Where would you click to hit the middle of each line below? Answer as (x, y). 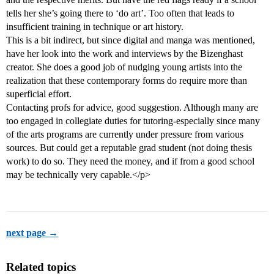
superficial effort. (39, 94)
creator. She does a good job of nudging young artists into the (124, 67)
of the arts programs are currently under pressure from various (125, 135)
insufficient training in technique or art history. (95, 27)
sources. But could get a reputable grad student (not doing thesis (129, 148)
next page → (32, 233)
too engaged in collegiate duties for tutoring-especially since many (133, 121)
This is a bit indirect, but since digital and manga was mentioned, (131, 40)
